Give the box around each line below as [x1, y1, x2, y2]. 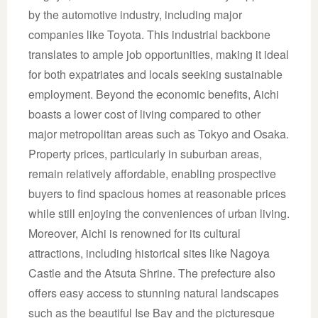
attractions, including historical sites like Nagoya [28, 244, 270, 261]
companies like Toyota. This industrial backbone [28, 26, 270, 43]
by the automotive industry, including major [28, 6, 242, 23]
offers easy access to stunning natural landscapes [28, 284, 279, 301]
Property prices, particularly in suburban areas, [28, 145, 262, 162]
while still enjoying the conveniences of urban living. [28, 204, 290, 221]
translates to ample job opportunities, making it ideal [28, 45, 289, 62]
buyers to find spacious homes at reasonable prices [28, 185, 286, 202]
